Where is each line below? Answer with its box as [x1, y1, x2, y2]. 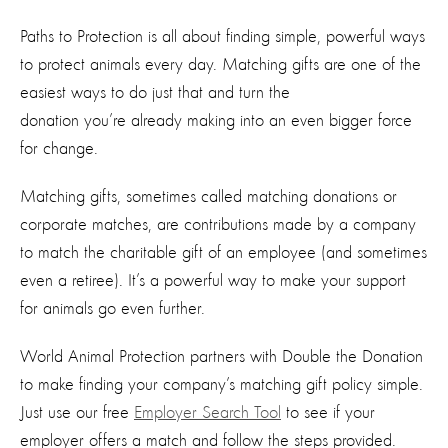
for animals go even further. [20, 299, 205, 318]
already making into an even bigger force [131, 111, 412, 130]
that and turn [178, 83, 264, 102]
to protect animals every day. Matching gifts [20, 55, 319, 74]
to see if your [286, 403, 375, 422]
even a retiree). [20, 271, 123, 290]
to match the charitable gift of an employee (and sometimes [20, 243, 427, 262]
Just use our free [20, 403, 129, 422]
